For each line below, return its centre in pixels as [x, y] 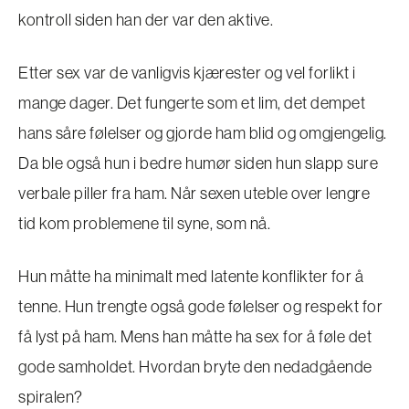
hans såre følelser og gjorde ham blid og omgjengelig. [203, 133]
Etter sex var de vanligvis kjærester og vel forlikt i [187, 73]
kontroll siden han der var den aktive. [146, 20]
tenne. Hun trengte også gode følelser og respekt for [200, 306]
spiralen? [51, 397]
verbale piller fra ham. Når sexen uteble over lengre [194, 193]
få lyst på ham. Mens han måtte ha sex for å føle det [195, 336]
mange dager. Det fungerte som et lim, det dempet [192, 103]
